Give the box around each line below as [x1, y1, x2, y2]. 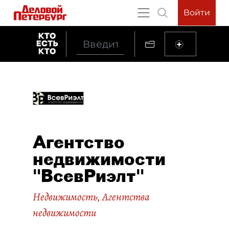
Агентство [33, 131, 125, 153]
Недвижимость [33, 190, 98, 204]
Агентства [102, 190, 150, 204]
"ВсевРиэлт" [33, 165, 144, 187]
